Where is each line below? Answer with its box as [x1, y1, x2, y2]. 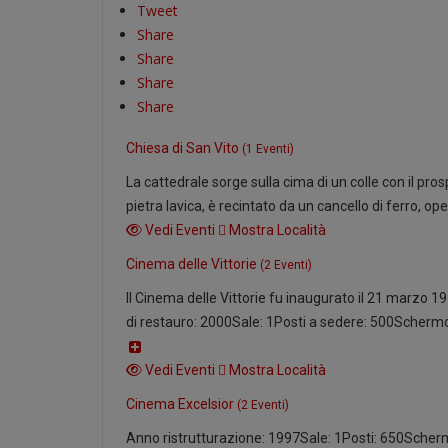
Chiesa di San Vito [126, 140, 243, 156]
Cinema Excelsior [126, 396, 238, 412]
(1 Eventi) [242, 142, 295, 156]
